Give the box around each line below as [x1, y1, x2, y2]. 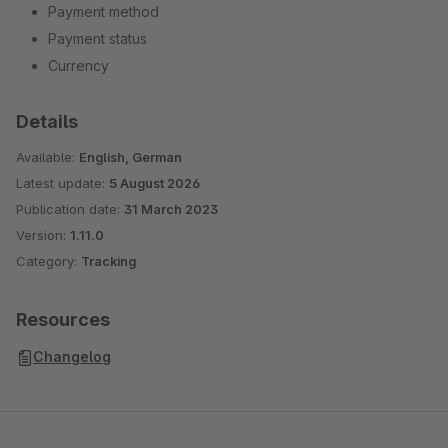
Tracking [81, 253, 136, 269]
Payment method [48, 3, 159, 20]
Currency [48, 57, 109, 74]
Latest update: [16, 175, 109, 191]
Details [16, 111, 78, 132]
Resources [16, 309, 110, 330]
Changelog [33, 348, 111, 365]
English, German [79, 149, 182, 165]
